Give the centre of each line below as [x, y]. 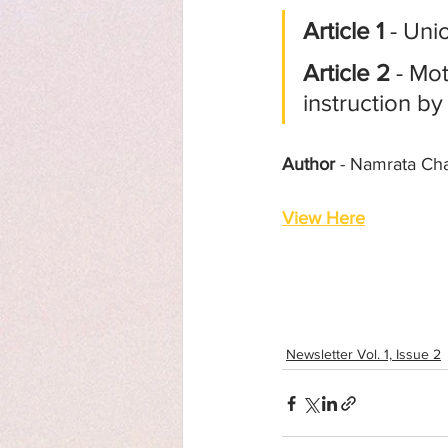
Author [308, 164]
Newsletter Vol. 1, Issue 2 [363, 354]
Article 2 [346, 72]
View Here [323, 218]
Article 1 [343, 30]
